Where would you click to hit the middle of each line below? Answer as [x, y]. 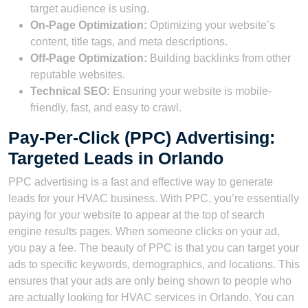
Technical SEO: [70, 91]
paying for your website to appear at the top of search [136, 214]
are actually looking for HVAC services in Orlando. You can [151, 297]
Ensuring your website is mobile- [191, 91]
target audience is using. [90, 8]
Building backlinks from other [219, 58]
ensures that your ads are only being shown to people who [150, 280]
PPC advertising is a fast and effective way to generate [141, 181]
